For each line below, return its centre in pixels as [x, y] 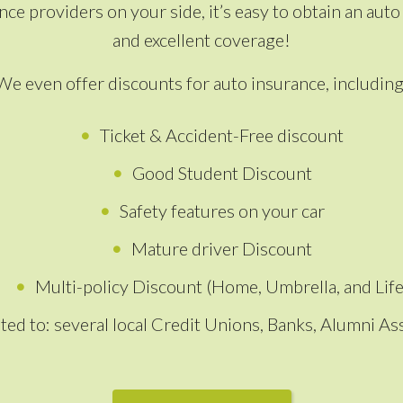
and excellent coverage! [201, 40]
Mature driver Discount [222, 248]
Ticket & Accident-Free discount [222, 135]
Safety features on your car [222, 210]
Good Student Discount [222, 173]
